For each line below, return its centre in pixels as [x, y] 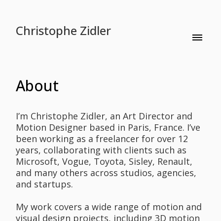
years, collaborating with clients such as [101, 150]
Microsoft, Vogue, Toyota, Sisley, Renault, [104, 161]
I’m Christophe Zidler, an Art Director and [104, 116]
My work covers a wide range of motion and [109, 207]
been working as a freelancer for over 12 [102, 139]
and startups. [44, 184]
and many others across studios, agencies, [106, 173]
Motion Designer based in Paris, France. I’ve [108, 127]
